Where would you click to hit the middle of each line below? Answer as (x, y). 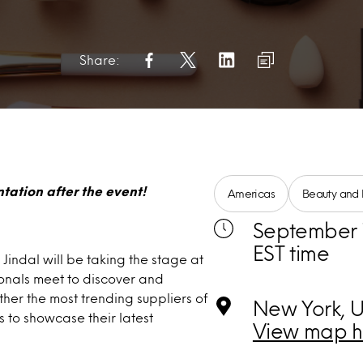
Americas (251, 193)
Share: (100, 60)
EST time (290, 253)
